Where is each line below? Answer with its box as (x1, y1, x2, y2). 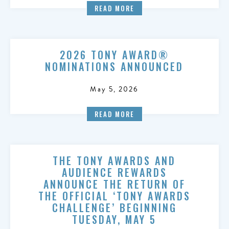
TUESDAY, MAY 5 (72, 212, 157, 227)
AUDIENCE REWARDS (61, 165, 167, 180)
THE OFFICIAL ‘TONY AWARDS (38, 188, 191, 203)
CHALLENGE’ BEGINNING (52, 200, 177, 215)
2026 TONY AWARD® (59, 47, 169, 62)
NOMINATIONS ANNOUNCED (45, 59, 184, 74)
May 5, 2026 (90, 84, 139, 95)
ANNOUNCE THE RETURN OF (43, 176, 186, 192)
